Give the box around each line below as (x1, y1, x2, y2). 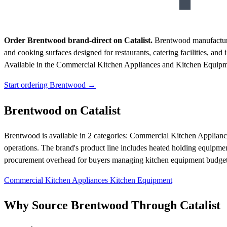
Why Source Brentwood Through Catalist (4, 199, 220, 212)
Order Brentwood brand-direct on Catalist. (4, 35, 153, 45)
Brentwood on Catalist (4, 103, 121, 117)
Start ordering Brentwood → (4, 80, 96, 89)
